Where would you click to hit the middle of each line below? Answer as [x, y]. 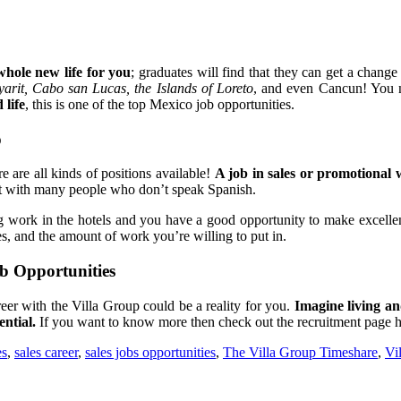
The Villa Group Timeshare [300, 352]
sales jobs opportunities [150, 352]
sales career [46, 352]
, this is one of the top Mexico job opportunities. [160, 104]
